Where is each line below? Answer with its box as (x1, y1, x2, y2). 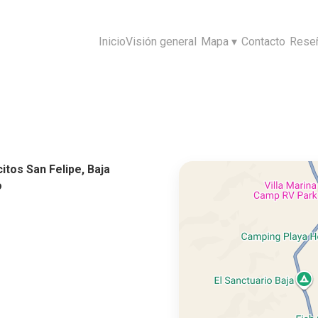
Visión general (126, 34, 197, 48)
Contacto (241, 34, 286, 48)
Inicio (99, 34, 126, 48)
